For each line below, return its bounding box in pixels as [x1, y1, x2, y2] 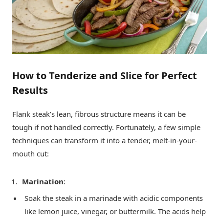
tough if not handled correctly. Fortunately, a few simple [12, 122, 200, 132]
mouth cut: [12, 148, 49, 158]
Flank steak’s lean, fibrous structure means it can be [12, 109, 186, 119]
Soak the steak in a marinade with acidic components [24, 193, 203, 203]
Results [12, 83, 48, 97]
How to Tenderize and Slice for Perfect [12, 68, 197, 82]
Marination [22, 176, 64, 186]
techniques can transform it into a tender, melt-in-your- [12, 135, 197, 145]
